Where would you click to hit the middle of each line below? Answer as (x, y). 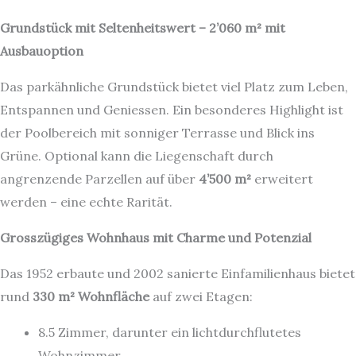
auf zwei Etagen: (201, 296)
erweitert (282, 179)
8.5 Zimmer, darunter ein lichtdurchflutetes (170, 332)
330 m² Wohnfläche (91, 296)
